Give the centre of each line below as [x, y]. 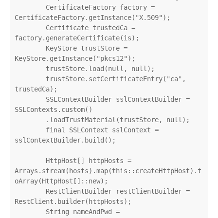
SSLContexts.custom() [54, 109]
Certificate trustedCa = [30, 27]
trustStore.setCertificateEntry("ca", [30, 79]
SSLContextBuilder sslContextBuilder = [30, 99]
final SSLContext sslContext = [30, 130]
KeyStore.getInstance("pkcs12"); [75, 58]
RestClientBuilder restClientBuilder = [30, 191]
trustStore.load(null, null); [30, 68]
